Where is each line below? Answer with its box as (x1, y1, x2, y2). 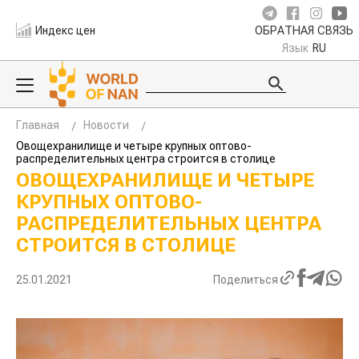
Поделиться (213, 272, 278, 286)
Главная (16, 119, 59, 131)
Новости (83, 119, 129, 131)
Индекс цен (35, 23, 96, 37)
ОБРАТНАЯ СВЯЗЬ (255, 24, 353, 38)
